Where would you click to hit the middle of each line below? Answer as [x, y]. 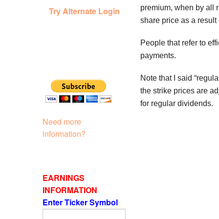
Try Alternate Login [84, 11]
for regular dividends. [177, 103]
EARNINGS [64, 177]
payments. [158, 55]
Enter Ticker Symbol [81, 202]
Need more [62, 121]
